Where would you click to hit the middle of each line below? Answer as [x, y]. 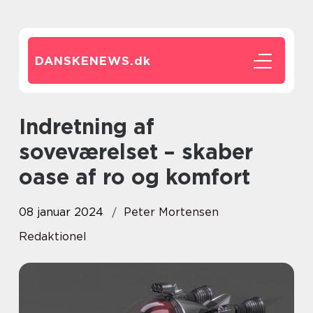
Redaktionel [53, 236]
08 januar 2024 [61, 212]
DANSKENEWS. [85, 61]
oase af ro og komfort [134, 177]
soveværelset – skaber [136, 152]
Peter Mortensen [171, 212]
